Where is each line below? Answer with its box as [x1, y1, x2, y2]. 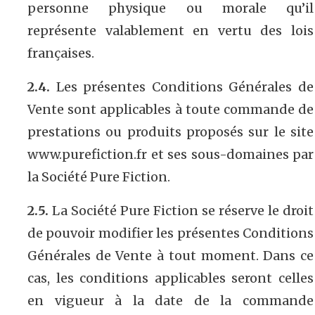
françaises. [27, 44, 94, 61]
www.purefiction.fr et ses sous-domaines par [27, 146, 314, 162]
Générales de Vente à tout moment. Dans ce [27, 247, 314, 264]
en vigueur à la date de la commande [27, 292, 314, 309]
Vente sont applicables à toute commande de [27, 101, 314, 117]
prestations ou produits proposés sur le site [27, 123, 314, 140]
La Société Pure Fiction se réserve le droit [49, 202, 314, 219]
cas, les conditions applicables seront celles [27, 269, 314, 286]
